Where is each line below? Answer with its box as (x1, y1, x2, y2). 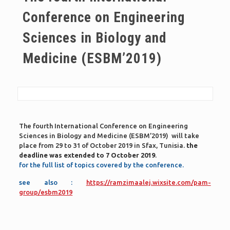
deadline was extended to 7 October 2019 (19, 151, 156, 159)
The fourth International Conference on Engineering (19, 122, 188, 129)
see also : (19, 179, 86, 186)
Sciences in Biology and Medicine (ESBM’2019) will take (19, 132, 200, 139)
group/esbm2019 (19, 188, 73, 196)
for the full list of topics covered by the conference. (19, 161, 186, 168)
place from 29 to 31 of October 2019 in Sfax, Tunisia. (19, 142, 187, 149)
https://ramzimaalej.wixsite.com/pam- (86, 179, 211, 186)
